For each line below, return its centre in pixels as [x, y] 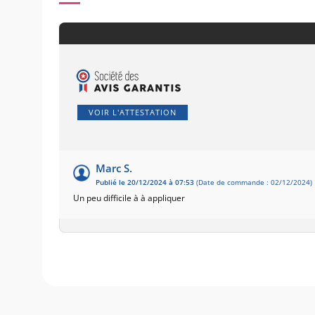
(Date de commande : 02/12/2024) [253, 182]
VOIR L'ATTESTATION [133, 112]
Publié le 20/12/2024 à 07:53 [145, 182]
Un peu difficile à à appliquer [129, 198]
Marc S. [114, 168]
